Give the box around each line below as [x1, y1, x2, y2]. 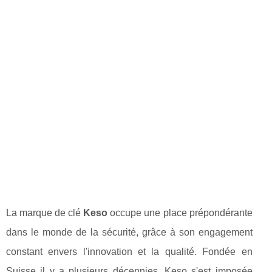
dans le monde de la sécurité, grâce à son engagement [6, 227, 253, 238]
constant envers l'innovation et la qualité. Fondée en [6, 246, 253, 257]
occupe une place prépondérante [107, 208, 253, 219]
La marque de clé [6, 208, 84, 219]
